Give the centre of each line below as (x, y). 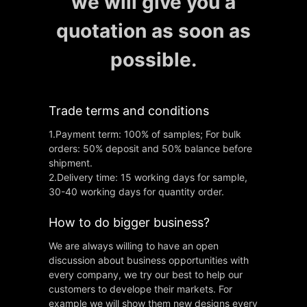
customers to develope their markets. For (141, 289)
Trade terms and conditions (129, 111)
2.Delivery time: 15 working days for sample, (148, 177)
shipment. (71, 163)
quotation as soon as (153, 30)
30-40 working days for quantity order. (137, 192)
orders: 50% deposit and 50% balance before (151, 149)
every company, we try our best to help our (146, 275)
